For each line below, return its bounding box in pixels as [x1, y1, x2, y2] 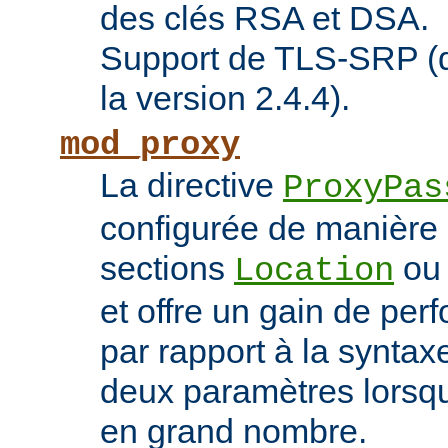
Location [234, 252, 394, 291]
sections [100, 249, 234, 288]
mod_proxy [60, 126, 240, 165]
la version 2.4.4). [100, 79, 350, 118]
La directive [100, 166, 283, 205]
